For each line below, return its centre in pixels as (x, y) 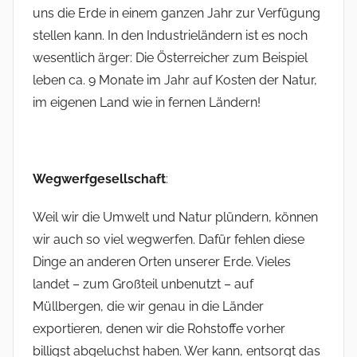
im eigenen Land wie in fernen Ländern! (147, 103)
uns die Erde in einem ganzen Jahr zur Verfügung (177, 14)
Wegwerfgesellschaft (99, 179)
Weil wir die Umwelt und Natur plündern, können (175, 218)
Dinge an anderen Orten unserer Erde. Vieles (162, 262)
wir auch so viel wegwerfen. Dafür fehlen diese (169, 240)
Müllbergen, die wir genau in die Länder (148, 307)
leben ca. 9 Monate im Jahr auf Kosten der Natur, (175, 80)
